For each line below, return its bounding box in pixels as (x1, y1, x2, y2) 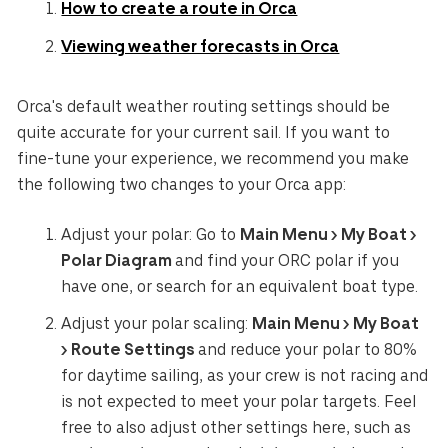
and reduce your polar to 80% (198, 340, 418, 360)
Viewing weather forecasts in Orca (61, 36, 340, 56)
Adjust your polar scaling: (61, 314, 253, 334)
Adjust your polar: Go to (61, 224, 241, 244)
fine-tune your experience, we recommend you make (17, 149, 410, 169)
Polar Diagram (61, 250, 176, 270)
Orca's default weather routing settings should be (17, 97, 391, 117)
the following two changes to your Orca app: (17, 175, 347, 195)
